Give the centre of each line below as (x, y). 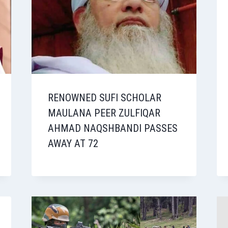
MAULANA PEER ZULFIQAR (104, 113)
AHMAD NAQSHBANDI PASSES (112, 129)
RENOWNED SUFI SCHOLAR (104, 98)
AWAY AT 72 (73, 144)
